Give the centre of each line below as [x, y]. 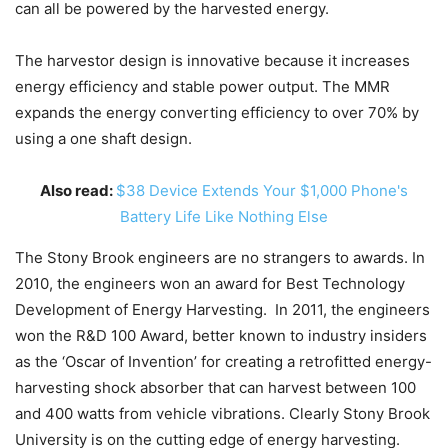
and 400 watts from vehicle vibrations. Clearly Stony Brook [222, 413]
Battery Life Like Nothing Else [224, 216]
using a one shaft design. [103, 138]
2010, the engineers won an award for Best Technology [210, 283]
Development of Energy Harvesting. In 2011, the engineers [222, 309]
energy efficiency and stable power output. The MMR [202, 86]
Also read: [78, 190]
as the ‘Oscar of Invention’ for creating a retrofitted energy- [223, 361]
